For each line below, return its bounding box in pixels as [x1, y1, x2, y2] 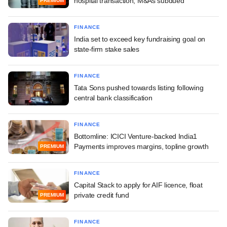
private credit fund [74, 191, 129, 199]
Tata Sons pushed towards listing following [74, 83, 204, 92]
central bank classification [74, 93, 153, 102]
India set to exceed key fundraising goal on [74, 34, 205, 43]
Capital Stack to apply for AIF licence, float [74, 180, 203, 189]
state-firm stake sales [74, 45, 139, 53]
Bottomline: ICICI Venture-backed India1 [74, 132, 198, 140]
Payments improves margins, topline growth [74, 142, 209, 150]
